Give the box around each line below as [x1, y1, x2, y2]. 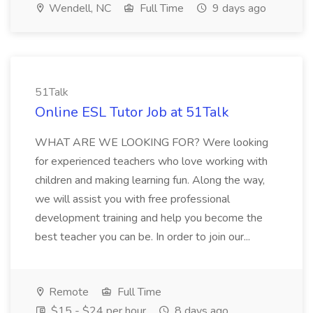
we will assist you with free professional [35, 191, 230, 207]
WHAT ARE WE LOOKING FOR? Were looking [35, 135, 268, 150]
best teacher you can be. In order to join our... [35, 229, 250, 245]
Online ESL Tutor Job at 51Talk [35, 103, 229, 122]
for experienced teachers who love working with [35, 154, 268, 169]
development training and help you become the [35, 210, 263, 226]
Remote [46, 284, 89, 300]
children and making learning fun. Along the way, [35, 173, 265, 188]
